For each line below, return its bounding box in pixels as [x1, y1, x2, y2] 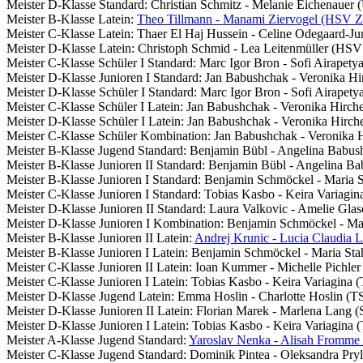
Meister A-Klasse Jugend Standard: [6, 332, 189, 347]
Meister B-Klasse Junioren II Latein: [6, 230, 194, 245]
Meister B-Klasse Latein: [6, 11, 137, 26]
